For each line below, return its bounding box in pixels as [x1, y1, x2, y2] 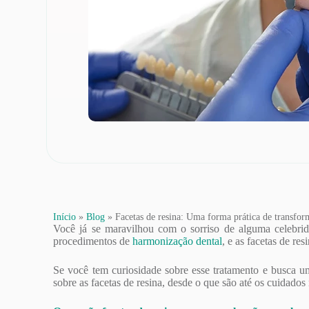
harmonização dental [132, 235, 223, 247]
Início [53, 212, 77, 222]
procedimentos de [53, 235, 133, 247]
